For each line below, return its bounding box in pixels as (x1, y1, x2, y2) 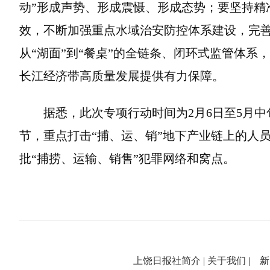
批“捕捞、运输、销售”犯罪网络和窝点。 (19, 152, 235, 165)
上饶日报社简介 (133, 256, 201, 266)
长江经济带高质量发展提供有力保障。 (19, 69, 224, 83)
